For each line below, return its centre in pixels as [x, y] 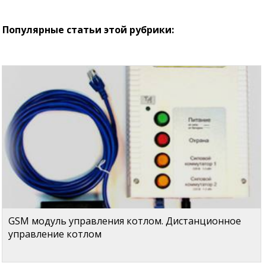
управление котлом [55, 234]
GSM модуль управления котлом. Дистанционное [125, 221]
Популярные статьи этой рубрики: [88, 30]
